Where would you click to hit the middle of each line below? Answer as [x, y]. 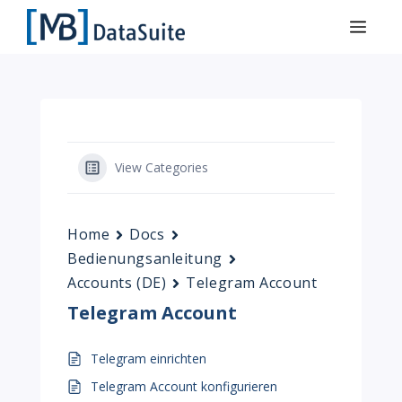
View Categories [162, 167]
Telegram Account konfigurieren [184, 386]
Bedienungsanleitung [145, 258]
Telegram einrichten [149, 358]
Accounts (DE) [117, 283]
